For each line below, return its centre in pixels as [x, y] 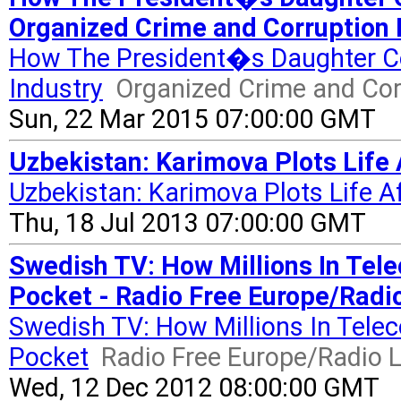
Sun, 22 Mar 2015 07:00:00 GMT [192, 119]
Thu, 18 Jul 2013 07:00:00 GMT [188, 223]
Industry [56, 89]
